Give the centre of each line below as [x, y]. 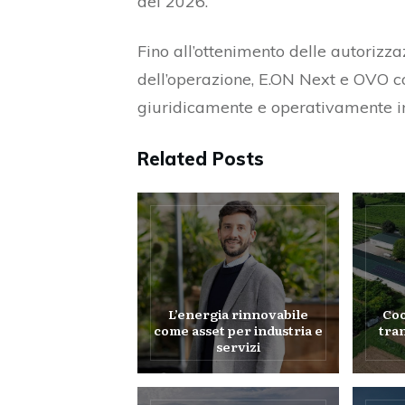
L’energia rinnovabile [239, 314]
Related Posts [201, 159]
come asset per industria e [239, 330]
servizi [239, 346]
